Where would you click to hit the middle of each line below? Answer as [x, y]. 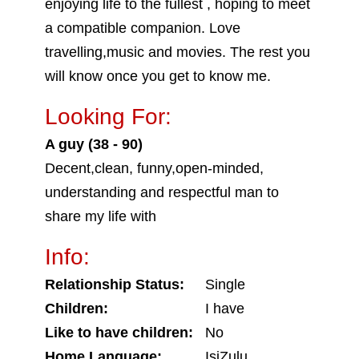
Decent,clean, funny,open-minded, [154, 168]
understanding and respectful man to [162, 192]
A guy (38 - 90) [94, 144]
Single [225, 284]
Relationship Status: [115, 284]
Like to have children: [119, 333]
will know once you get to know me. [158, 76]
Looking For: [108, 117]
